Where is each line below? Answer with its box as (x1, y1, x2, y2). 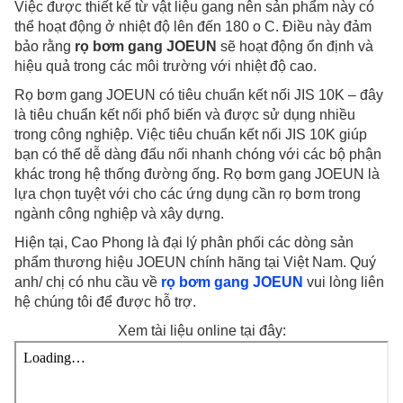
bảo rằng (14, 39, 75, 55)
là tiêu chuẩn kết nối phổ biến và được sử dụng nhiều (14, 107, 355, 123)
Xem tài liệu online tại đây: (117, 323, 286, 339)
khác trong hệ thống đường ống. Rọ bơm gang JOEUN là (14, 166, 380, 183)
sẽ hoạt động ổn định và (217, 39, 373, 55)
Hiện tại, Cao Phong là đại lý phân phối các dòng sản (14, 235, 354, 251)
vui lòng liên (303, 274, 384, 291)
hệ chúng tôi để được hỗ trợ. (14, 294, 196, 310)
